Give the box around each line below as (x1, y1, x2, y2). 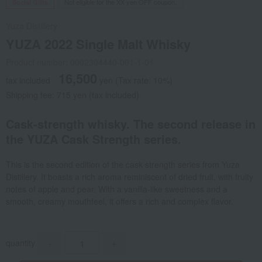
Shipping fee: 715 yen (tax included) (6, 89, 139, 101)
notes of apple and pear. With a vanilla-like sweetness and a (6, 183, 227, 195)
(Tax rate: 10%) (115, 74, 173, 87)
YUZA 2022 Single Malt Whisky (6, 35, 191, 54)
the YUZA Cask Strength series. (6, 130, 181, 148)
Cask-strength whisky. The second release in (6, 115, 256, 133)
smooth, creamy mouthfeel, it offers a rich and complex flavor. (6, 195, 233, 208)
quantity (6, 237, 35, 249)
